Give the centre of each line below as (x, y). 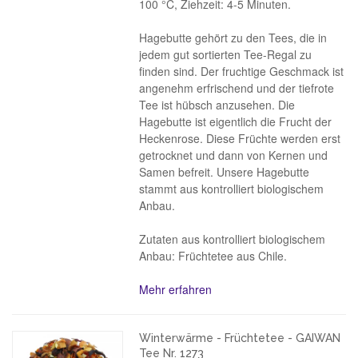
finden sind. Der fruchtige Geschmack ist (242, 71)
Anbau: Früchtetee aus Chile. (213, 256)
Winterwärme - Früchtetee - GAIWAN (240, 338)
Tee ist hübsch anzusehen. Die (217, 105)
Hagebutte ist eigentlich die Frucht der (236, 121)
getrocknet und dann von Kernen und (234, 155)
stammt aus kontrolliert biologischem (232, 189)
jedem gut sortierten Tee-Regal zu (226, 54)
